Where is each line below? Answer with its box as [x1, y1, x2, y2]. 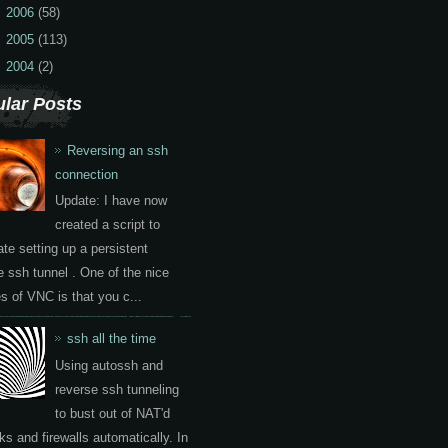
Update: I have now [55, 193, 168, 209]
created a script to [55, 217, 161, 233]
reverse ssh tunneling [55, 381, 180, 397]
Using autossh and [55, 357, 164, 373]
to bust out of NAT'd [55, 405, 171, 421]
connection [55, 166, 119, 182]
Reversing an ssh [67, 142, 169, 158]
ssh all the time [67, 331, 157, 347]
